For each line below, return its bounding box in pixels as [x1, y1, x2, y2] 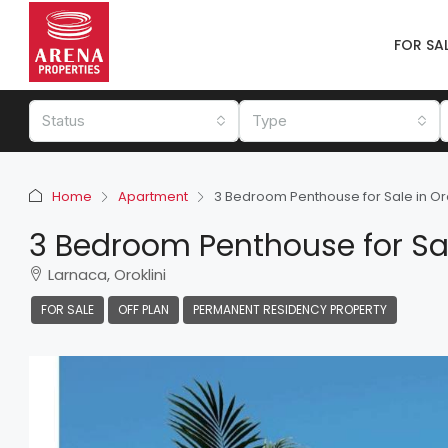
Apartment [118, 187, 188, 206]
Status [42, 111, 85, 130]
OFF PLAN [118, 301, 169, 318]
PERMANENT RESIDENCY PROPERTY [193, 301, 387, 318]
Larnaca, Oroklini [48, 264, 166, 285]
